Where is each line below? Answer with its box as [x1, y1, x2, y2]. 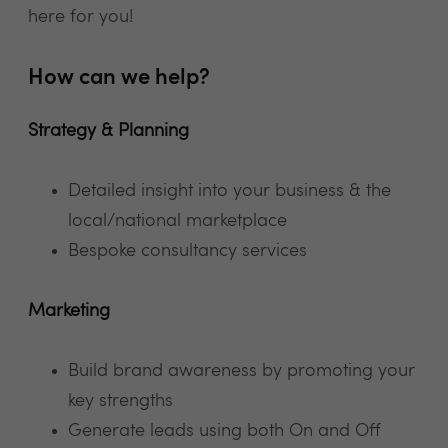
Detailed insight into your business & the [68, 182, 391, 200]
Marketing [28, 302, 110, 320]
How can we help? [28, 67, 210, 90]
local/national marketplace [68, 212, 287, 230]
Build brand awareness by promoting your [68, 362, 415, 380]
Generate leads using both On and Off [68, 422, 381, 440]
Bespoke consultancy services [68, 242, 307, 260]
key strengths [68, 392, 173, 410]
